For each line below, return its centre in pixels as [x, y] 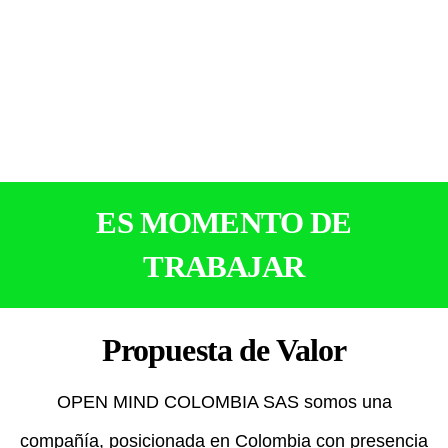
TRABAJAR [224, 266]
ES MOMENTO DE [224, 222]
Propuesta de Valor [224, 350]
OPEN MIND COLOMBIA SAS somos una [224, 402]
